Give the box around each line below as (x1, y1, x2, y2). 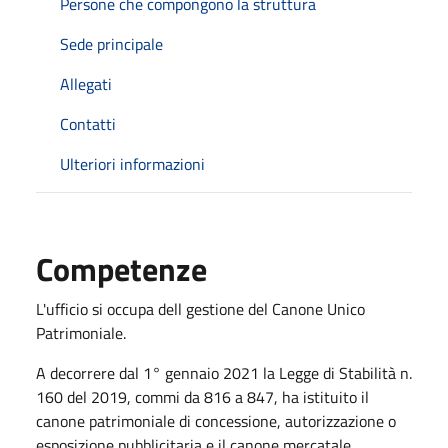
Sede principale (60, 31, 163, 56)
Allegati (60, 71, 112, 96)
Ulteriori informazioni (60, 151, 205, 176)
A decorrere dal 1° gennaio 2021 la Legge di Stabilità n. (36, 360, 412, 385)
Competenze (36, 244, 207, 293)
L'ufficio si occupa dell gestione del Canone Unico (36, 296, 365, 321)
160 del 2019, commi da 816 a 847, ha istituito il (36, 384, 369, 409)
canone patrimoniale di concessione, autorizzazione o (36, 408, 396, 433)
